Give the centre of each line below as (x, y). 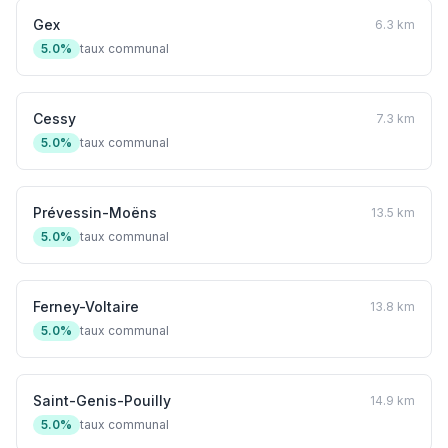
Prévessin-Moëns (95, 212)
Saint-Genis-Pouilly (102, 400)
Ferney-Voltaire (86, 306)
